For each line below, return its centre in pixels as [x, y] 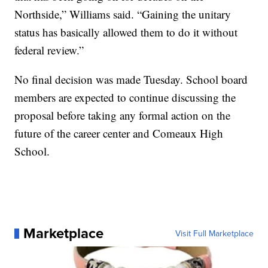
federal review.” [49, 50]
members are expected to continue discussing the [125, 98]
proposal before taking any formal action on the [123, 115]
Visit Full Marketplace [214, 234]
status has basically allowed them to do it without [126, 32]
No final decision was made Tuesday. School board [131, 80]
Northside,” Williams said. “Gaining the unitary [123, 14]
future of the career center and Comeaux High [119, 133]
